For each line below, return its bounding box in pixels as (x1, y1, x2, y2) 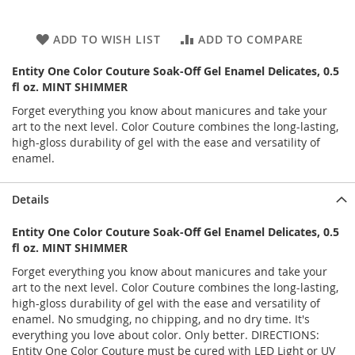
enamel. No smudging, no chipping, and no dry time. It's (12, 311, 310, 326)
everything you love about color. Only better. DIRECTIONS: (12, 327, 319, 342)
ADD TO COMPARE (198, 32, 303, 47)
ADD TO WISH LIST (53, 32, 161, 47)
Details (12, 192, 49, 207)
